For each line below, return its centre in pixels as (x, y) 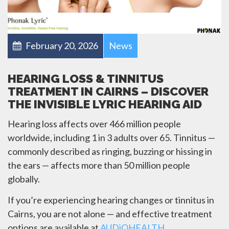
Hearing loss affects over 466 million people (94, 124)
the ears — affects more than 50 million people (99, 165)
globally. (24, 179)
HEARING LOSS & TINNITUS (86, 78)
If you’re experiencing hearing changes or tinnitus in (111, 200)
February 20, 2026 (61, 45)
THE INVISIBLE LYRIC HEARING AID (105, 104)
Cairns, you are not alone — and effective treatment (110, 213)
